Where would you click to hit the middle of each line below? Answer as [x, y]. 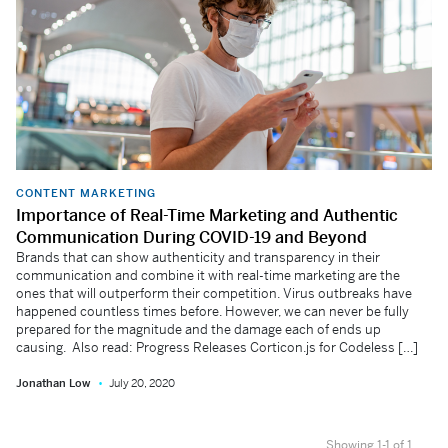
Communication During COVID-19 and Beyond [191, 238]
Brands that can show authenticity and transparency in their [198, 258]
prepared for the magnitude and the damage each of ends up [198, 330]
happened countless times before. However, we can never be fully [212, 312]
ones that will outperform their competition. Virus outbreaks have [214, 294]
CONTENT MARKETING [86, 193]
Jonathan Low [53, 383]
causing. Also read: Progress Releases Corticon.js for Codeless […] [217, 348]
